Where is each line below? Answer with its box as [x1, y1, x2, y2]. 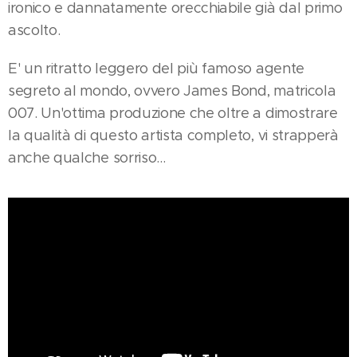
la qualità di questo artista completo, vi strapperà [8, 127, 339, 145]
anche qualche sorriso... [8, 149, 166, 167]
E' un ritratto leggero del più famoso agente [8, 60, 304, 78]
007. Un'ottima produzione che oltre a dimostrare [8, 104, 338, 123]
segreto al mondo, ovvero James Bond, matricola [8, 82, 336, 100]
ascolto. [8, 22, 65, 40]
